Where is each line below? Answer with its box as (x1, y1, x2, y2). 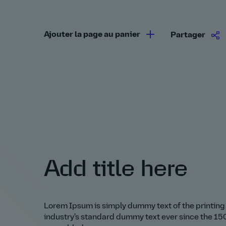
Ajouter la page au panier (44, 31, 140, 39)
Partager (171, 31, 205, 39)
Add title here (44, 157, 188, 181)
